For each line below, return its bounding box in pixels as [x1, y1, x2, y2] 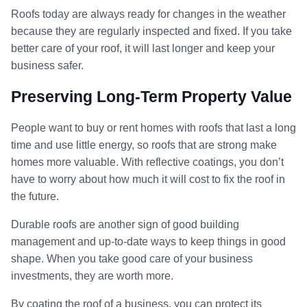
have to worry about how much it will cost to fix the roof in [11, 173, 285, 185]
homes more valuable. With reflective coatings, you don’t [11, 156, 284, 168]
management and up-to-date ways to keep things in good [11, 235, 286, 247]
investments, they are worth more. [11, 269, 173, 282]
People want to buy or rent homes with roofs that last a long [11, 121, 296, 134]
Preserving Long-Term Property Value [11, 87, 292, 106]
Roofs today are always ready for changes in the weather [11, 8, 286, 20]
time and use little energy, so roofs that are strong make [11, 138, 277, 151]
